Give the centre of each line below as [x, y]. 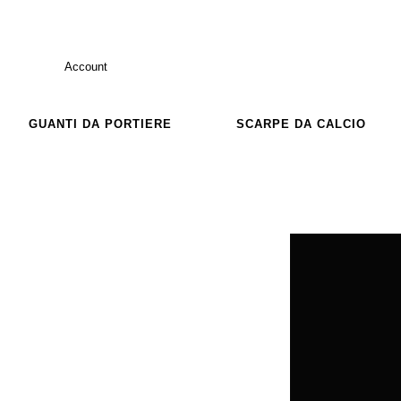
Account [86, 66]
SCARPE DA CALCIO [301, 124]
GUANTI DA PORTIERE [100, 124]
